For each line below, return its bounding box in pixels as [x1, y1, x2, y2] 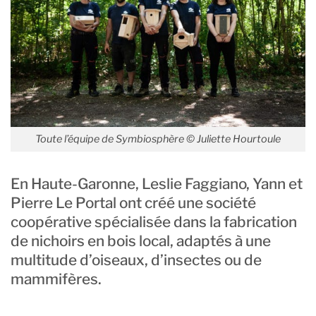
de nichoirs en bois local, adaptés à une [11, 231, 271, 250]
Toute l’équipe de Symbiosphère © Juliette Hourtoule [35, 133, 281, 145]
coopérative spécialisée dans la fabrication [11, 212, 297, 231]
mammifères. [11, 269, 102, 288]
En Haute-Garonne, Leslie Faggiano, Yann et [11, 174, 303, 193]
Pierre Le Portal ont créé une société [11, 193, 256, 212]
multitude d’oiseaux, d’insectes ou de [11, 250, 262, 269]
